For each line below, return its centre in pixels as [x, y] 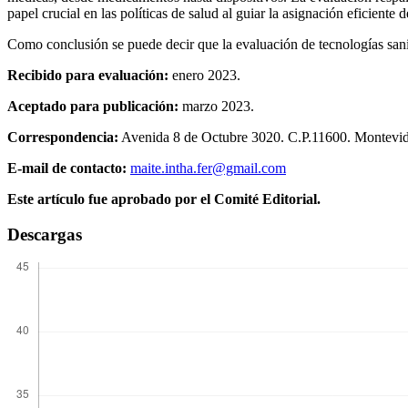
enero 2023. [204, 76]
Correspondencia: [63, 138]
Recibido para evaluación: [88, 76]
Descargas [45, 234]
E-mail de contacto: [67, 168]
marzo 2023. [216, 107]
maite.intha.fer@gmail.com [208, 168]
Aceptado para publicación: [93, 107]
